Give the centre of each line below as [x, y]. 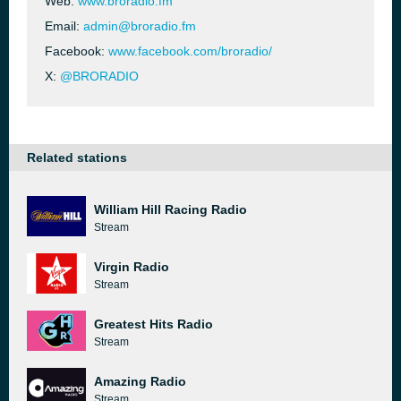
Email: [64, 26]
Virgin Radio [132, 267]
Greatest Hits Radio [154, 324]
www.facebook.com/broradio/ [190, 51]
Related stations [77, 158]
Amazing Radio [140, 381]
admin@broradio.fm [140, 26]
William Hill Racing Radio [171, 209]
